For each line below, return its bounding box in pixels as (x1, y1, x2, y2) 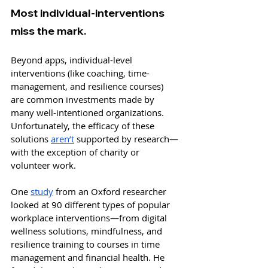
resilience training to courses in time (11, 237, 162, 250)
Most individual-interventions (11, 5, 167, 20)
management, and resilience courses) (11, 80, 166, 92)
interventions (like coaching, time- (11, 66, 150, 79)
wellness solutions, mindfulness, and (11, 224, 165, 237)
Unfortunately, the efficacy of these (11, 119, 157, 132)
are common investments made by (11, 93, 157, 105)
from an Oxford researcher (53, 185, 169, 197)
